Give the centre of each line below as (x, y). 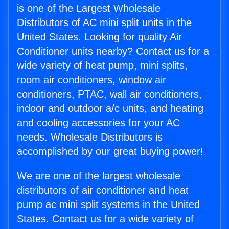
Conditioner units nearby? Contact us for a (113, 51)
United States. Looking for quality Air (99, 37)
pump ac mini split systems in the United (108, 205)
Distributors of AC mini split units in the (104, 23)
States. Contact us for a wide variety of (105, 219)
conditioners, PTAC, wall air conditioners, (109, 94)
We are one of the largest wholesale (99, 176)
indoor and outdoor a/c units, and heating (110, 109)
